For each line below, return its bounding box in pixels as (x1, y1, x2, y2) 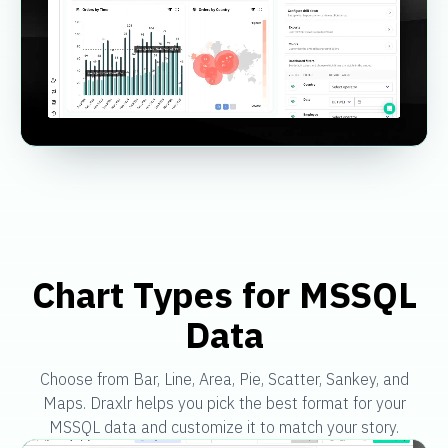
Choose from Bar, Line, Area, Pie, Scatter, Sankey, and (39, 368, 409, 389)
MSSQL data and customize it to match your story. (49, 416, 399, 437)
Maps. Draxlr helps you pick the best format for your (42, 392, 406, 413)
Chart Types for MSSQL (31, 270, 417, 318)
